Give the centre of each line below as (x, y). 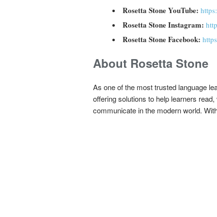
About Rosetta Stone (151, 63)
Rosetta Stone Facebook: (163, 39)
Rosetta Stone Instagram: (164, 25)
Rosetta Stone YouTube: (162, 10)
